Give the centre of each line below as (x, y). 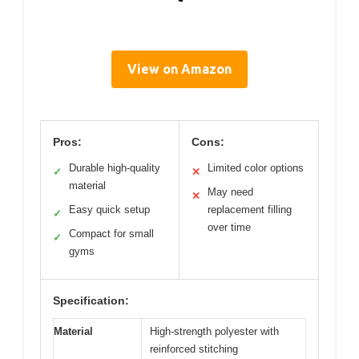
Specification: (91, 300)
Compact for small (111, 233)
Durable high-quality (115, 167)
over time (229, 227)
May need (230, 192)
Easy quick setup (109, 209)
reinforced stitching (194, 349)
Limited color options (256, 167)
